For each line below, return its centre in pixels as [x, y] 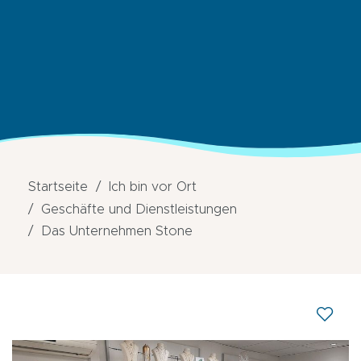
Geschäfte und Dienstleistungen [139, 209]
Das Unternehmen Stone [117, 232]
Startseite [58, 187]
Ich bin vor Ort [153, 187]
